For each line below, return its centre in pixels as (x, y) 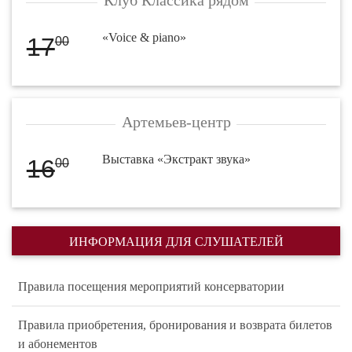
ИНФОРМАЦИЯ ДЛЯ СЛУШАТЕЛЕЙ (176, 242)
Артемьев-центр (176, 121)
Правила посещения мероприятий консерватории (151, 287)
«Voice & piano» (145, 37)
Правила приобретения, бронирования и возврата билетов (175, 325)
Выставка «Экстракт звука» (177, 159)
